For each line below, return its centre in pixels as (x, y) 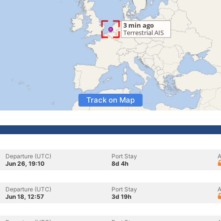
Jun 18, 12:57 (25, 197)
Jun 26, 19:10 (25, 164)
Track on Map (110, 100)
